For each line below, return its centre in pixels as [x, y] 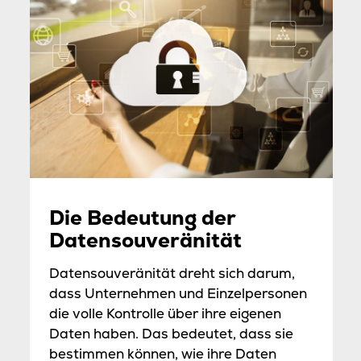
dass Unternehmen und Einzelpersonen [178, 294]
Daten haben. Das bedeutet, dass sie [171, 334]
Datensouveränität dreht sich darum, [172, 274]
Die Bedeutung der [142, 218]
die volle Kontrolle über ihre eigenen [165, 314]
